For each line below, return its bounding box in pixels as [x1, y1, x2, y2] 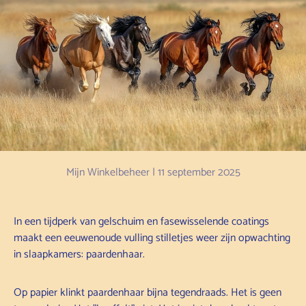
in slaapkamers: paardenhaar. [14, 245, 145, 264]
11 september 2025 [157, 163, 240, 182]
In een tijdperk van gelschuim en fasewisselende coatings [14, 212, 269, 231]
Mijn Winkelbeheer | [66, 163, 158, 182]
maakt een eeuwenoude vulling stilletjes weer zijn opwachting [14, 228, 290, 247]
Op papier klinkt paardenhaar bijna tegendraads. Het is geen [14, 283, 281, 302]
